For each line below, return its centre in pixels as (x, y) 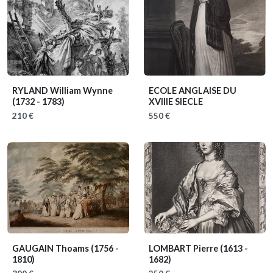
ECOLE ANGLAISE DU (193, 90)
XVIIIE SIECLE (176, 101)
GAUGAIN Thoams (51, 248)
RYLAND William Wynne (62, 90)
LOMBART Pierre (184, 248)
